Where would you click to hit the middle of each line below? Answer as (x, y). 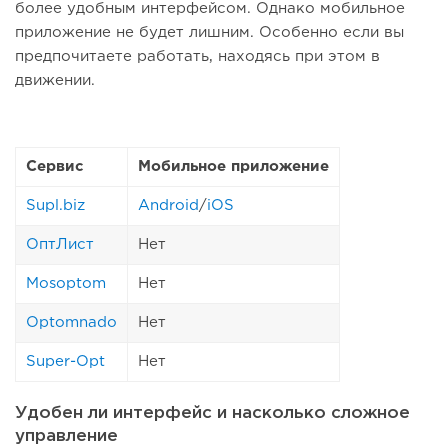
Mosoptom (66, 284)
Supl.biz (55, 206)
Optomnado (71, 323)
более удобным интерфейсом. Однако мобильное (210, 9)
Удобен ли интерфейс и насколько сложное (212, 414)
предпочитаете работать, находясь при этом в (197, 57)
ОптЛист (60, 245)
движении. (55, 81)
